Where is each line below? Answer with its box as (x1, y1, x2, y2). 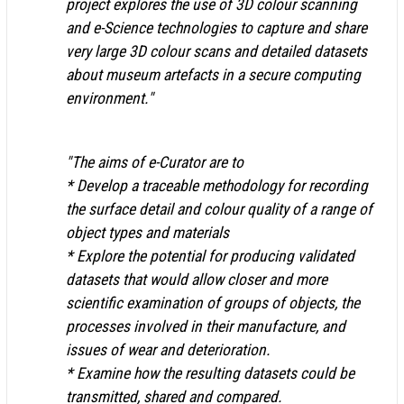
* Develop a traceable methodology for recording (66, 176, 368, 195)
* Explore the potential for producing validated (66, 246, 354, 265)
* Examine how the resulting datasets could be (66, 363, 354, 382)
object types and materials (66, 223, 229, 242)
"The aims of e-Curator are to (66, 152, 243, 171)
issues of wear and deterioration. (66, 340, 271, 359)
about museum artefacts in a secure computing (66, 65, 361, 84)
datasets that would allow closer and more (66, 270, 327, 289)
